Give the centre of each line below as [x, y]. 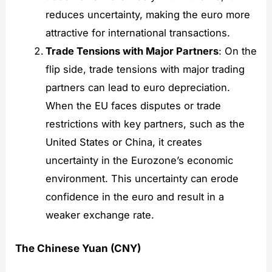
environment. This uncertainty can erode [142, 178]
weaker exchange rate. [100, 215]
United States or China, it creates [124, 142]
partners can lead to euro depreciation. [138, 87]
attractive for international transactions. [138, 32]
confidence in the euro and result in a [134, 196]
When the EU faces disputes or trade [133, 105]
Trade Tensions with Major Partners [132, 51]
